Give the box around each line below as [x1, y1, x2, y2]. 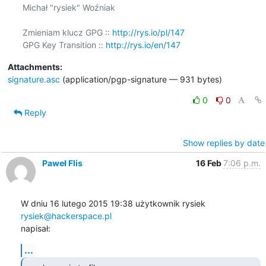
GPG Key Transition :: [22, 39, 106, 50]
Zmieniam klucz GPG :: [22, 27, 112, 37]
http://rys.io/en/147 [105, 39, 180, 50]
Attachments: [7, 61, 62, 72]
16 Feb [195, 157, 223, 168]
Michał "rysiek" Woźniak [22, 2, 115, 12]
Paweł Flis [42, 157, 83, 168]
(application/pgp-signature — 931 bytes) [59, 74, 222, 84]
